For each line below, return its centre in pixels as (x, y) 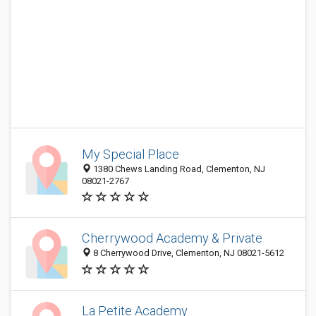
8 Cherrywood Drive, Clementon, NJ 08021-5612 (188, 253)
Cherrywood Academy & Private (172, 238)
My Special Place (130, 154)
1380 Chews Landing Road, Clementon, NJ (178, 169)
